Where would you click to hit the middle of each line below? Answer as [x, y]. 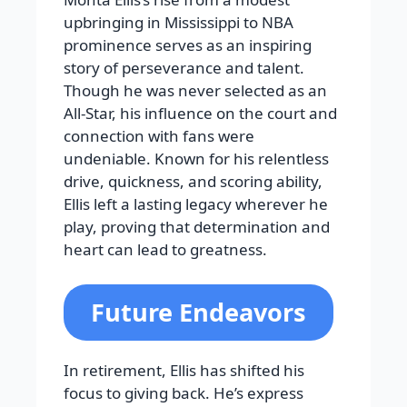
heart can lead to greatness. [165, 250]
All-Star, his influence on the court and [200, 114]
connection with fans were [159, 136]
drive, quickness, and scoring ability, [193, 182]
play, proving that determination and [197, 227]
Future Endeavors [199, 312]
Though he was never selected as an [195, 91]
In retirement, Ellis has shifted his [184, 370]
